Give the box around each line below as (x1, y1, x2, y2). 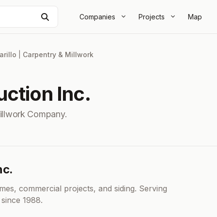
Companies (79, 12, 115, 21)
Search (48, 11, 74, 21)
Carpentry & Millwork (23, 50, 93, 59)
